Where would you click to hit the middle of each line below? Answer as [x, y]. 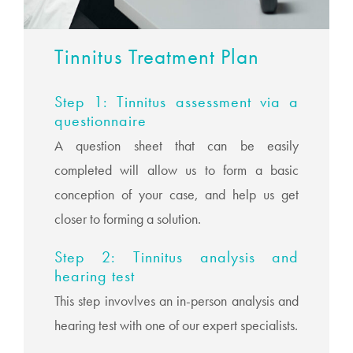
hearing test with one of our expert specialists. [176, 325]
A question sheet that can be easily [176, 145]
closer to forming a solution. [127, 219]
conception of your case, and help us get [176, 194]
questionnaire [100, 120]
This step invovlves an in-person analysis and [176, 301]
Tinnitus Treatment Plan [156, 56]
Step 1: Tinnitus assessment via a [176, 101]
